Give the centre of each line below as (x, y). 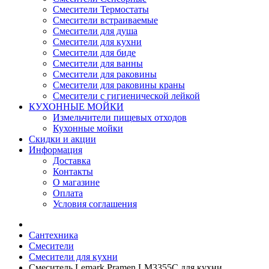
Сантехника (53, 235)
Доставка (72, 161)
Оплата (68, 193)
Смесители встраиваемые (105, 20)
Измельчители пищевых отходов (120, 117)
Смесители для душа (95, 31)
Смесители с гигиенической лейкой (126, 96)
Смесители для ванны (98, 63)
